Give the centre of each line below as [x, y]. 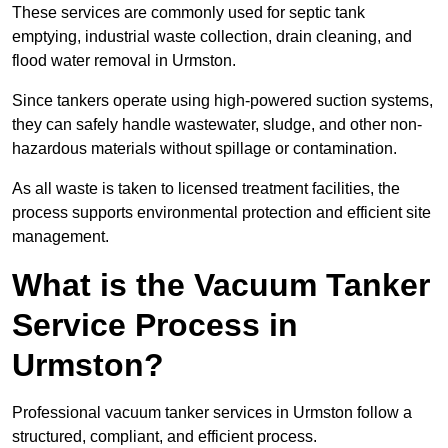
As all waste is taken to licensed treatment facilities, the [206, 189]
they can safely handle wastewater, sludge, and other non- [217, 125]
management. [60, 237]
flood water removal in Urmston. [124, 61]
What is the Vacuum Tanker [221, 285]
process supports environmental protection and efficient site [221, 213]
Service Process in [155, 325]
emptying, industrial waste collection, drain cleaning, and [212, 37]
